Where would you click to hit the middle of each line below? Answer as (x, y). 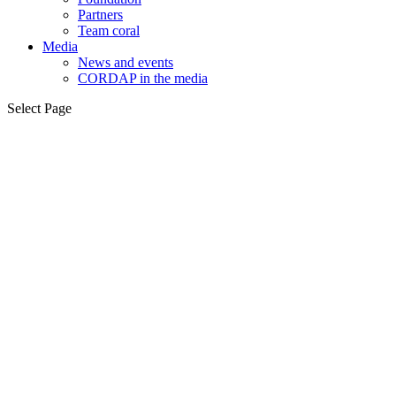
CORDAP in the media (143, 78)
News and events (126, 62)
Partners (100, 15)
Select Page (39, 108)
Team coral (109, 30)
